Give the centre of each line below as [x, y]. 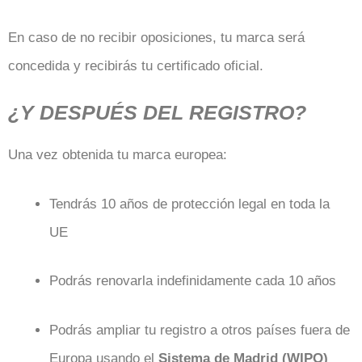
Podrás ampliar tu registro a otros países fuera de [200, 330]
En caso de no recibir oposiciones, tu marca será [156, 37]
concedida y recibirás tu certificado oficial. [136, 65]
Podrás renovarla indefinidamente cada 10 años [193, 281]
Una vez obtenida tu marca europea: [118, 155]
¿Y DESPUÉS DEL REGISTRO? [157, 112]
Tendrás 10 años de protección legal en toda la [189, 204]
